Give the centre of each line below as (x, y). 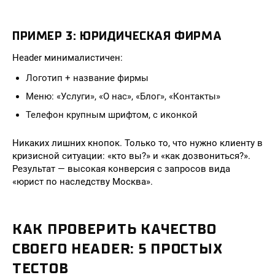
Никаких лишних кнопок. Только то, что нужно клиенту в (137, 143)
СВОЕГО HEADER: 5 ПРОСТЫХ (118, 249)
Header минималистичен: (68, 58)
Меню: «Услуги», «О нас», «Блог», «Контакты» (123, 96)
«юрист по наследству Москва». (83, 182)
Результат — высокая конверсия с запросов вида (121, 169)
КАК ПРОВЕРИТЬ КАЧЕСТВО (114, 229)
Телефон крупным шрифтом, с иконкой (112, 115)
